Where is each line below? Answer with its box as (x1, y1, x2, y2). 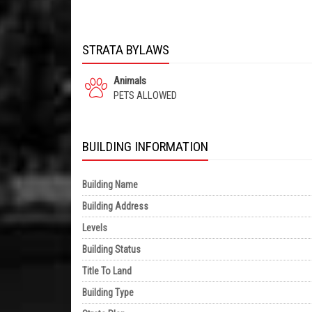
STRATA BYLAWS (82, 42, 169, 58)
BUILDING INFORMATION (82, 139, 208, 155)
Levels (82, 222, 107, 233)
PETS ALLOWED (114, 89, 177, 102)
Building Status (82, 244, 141, 255)
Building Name (82, 179, 138, 190)
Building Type (82, 287, 134, 298)
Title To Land (82, 265, 132, 276)
